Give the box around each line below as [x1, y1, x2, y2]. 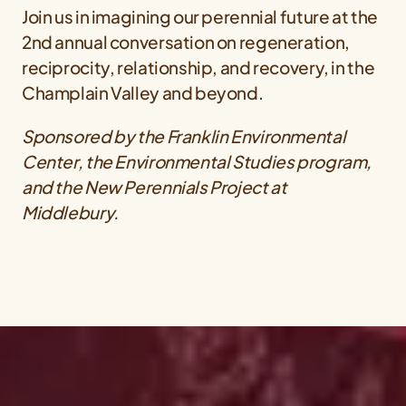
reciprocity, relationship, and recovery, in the [22, 56, 375, 79]
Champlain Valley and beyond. [22, 82, 264, 104]
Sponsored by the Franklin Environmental [22, 125, 346, 148]
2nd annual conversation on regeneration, [22, 31, 350, 53]
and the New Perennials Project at [22, 176, 287, 198]
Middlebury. [22, 201, 119, 224]
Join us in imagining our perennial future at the [22, 5, 378, 28]
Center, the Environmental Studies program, [22, 150, 372, 173]
